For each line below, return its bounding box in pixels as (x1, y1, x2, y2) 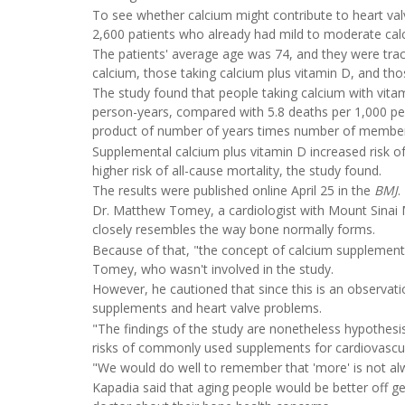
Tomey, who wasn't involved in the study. (92, 259, 334, 278)
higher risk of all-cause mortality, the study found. (92, 161, 381, 179)
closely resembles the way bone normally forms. (92, 221, 375, 239)
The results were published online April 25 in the (92, 182, 374, 200)
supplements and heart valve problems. (92, 299, 322, 317)
